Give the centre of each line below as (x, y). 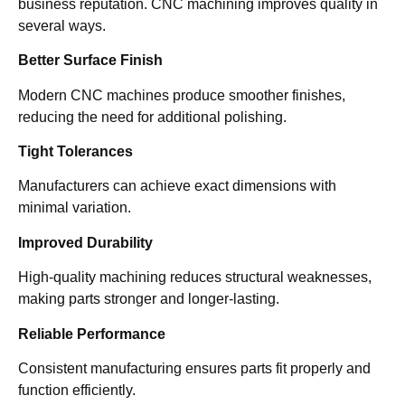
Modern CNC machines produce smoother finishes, (182, 95)
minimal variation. (75, 208)
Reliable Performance (92, 334)
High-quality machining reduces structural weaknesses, (195, 278)
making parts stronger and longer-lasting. (149, 299)
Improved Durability (85, 242)
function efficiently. (77, 391)
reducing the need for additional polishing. (152, 117)
